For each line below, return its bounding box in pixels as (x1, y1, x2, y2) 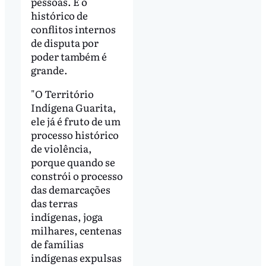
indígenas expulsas (30, 249, 122, 265)
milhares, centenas (30, 222, 122, 237)
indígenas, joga (30, 208, 103, 224)
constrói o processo (30, 167, 123, 183)
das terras (30, 195, 78, 210)
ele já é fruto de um (30, 113, 121, 128)
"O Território (30, 85, 94, 101)
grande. (30, 62, 68, 77)
